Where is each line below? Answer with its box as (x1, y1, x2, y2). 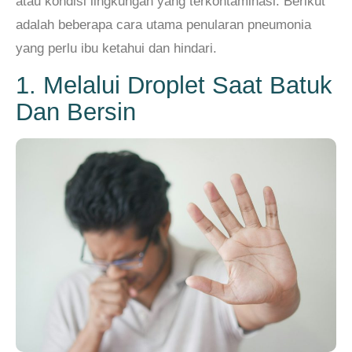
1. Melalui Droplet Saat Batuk (16, 71, 332, 99)
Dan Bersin (16, 97, 136, 126)
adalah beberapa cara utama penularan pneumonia (16, 17, 311, 33)
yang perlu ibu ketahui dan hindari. (16, 41, 217, 57)
